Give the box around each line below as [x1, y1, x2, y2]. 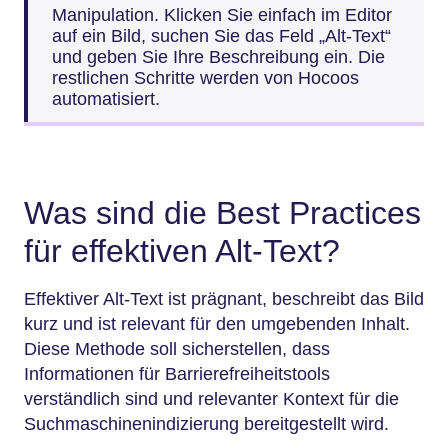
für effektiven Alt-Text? [24, 232, 340, 269]
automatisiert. [52, 88, 160, 109]
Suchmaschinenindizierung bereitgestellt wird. [24, 414, 389, 434]
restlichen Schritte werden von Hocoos [52, 67, 359, 88]
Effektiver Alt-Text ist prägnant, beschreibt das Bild [24, 289, 424, 309]
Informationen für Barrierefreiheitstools [24, 364, 330, 384]
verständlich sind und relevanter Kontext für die [24, 389, 399, 409]
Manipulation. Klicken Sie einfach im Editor [52, 4, 392, 25]
